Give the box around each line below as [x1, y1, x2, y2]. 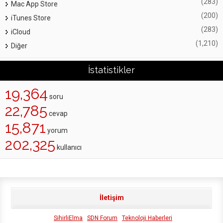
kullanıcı [55, 143, 82, 151]
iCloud [11, 28, 30, 36]
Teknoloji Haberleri [122, 215, 172, 222]
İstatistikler [88, 65, 135, 75]
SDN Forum [87, 215, 117, 222]
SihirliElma [54, 215, 83, 222]
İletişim [99, 194, 124, 202]
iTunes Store [11, 14, 51, 22]
